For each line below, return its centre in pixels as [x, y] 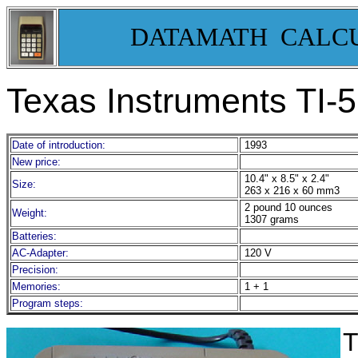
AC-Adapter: [40, 253]
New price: [36, 162]
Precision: [35, 270]
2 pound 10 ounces [287, 207]
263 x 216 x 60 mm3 [290, 191]
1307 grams [270, 219]
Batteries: [34, 236]
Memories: [36, 286]
